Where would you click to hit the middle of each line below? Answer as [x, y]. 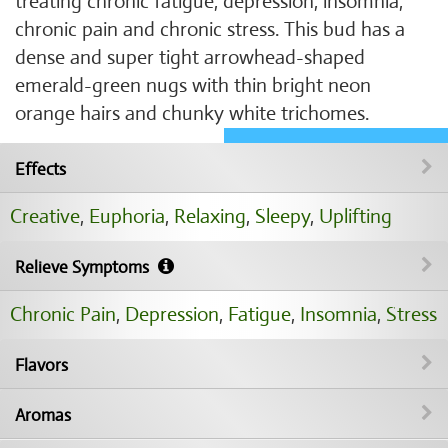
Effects [40, 169]
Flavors [41, 365]
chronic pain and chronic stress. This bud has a [210, 29]
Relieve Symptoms [84, 267]
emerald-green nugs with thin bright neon [193, 85]
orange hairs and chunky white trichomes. [192, 113]
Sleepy [282, 216]
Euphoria [127, 216]
